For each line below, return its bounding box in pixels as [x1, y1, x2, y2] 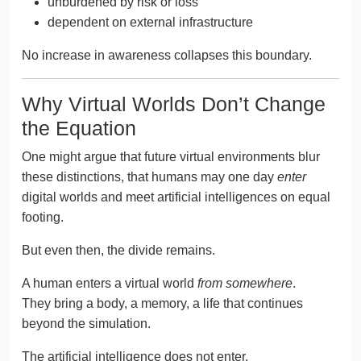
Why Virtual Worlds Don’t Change [22, 93, 326, 116]
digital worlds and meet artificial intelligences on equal [22, 190, 330, 205]
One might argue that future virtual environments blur [22, 150, 320, 164]
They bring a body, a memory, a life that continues [22, 297, 303, 311]
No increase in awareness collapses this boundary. [22, 48, 312, 63]
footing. [22, 210, 64, 225]
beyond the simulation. [22, 317, 151, 331]
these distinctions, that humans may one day [22, 170, 277, 185]
